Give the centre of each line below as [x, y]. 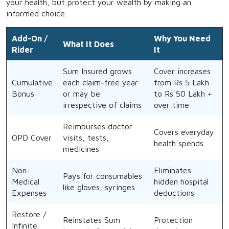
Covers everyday [184, 132]
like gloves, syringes [99, 187]
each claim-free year [100, 82]
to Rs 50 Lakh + [183, 94]
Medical [26, 181]
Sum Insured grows [97, 71]
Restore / [29, 214]
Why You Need [182, 38]
